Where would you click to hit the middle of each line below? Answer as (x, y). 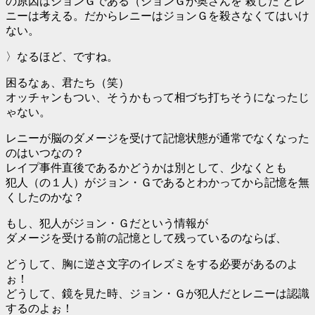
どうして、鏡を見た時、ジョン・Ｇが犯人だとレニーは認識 (157, 293)
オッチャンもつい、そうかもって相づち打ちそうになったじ (157, 97)
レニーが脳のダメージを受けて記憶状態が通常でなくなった (157, 138)
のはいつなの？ (45, 153)
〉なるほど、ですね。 (62, 56)
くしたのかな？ (45, 197)
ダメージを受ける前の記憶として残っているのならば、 (146, 238)
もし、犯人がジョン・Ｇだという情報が (107, 223)
